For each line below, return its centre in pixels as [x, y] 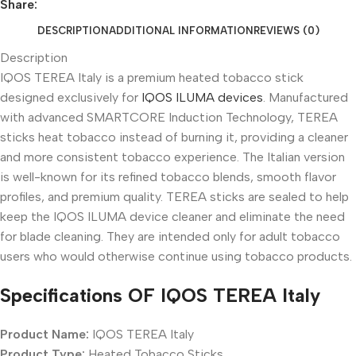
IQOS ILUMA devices [202, 97]
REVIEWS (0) [286, 31]
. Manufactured [306, 97]
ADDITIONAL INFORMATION [181, 31]
